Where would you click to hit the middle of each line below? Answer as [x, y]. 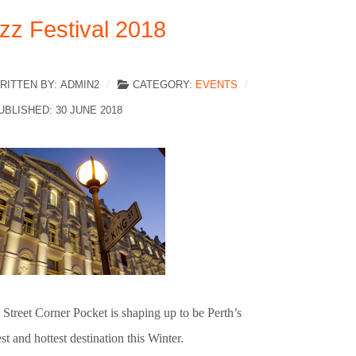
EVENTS [217, 85]
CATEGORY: [163, 85]
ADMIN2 [80, 85]
